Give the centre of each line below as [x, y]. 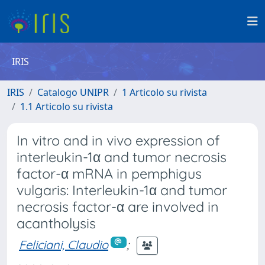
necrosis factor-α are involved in [118, 207]
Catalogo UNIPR [73, 92]
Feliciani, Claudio [64, 244]
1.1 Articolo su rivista [67, 106]
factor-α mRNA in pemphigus [109, 174]
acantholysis [56, 223]
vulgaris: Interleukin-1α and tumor [122, 190]
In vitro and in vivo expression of [118, 140]
